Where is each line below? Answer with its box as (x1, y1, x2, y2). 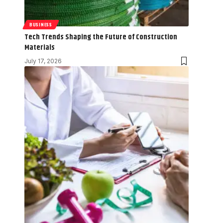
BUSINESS (29, 20, 52, 28)
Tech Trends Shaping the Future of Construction (24, 31, 177, 43)
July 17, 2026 (24, 57, 62, 65)
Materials (24, 41, 55, 53)
